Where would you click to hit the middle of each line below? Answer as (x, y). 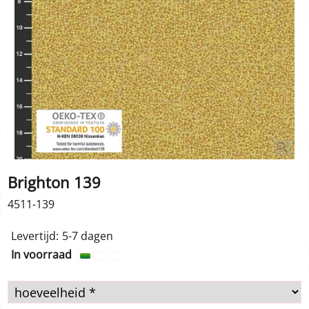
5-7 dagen (88, 236)
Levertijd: (35, 236)
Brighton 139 (54, 182)
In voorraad (41, 255)
